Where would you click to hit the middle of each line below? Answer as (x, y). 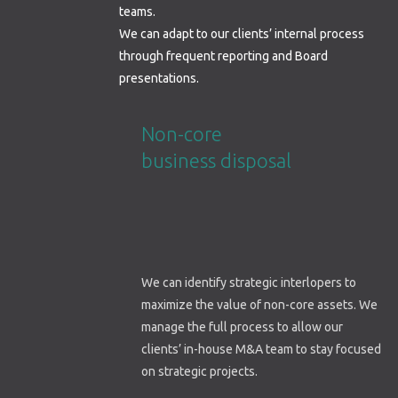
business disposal (217, 161)
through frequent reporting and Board (224, 56)
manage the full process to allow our (243, 327)
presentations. (159, 79)
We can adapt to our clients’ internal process (242, 34)
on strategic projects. (200, 372)
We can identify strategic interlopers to (249, 283)
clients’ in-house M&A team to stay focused (262, 350)
